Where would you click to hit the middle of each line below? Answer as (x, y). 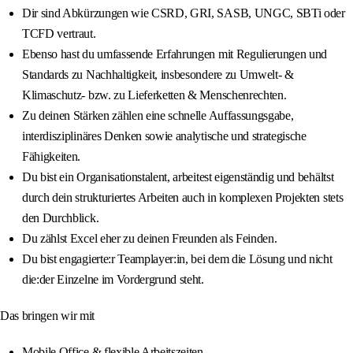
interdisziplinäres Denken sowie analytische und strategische (164, 136)
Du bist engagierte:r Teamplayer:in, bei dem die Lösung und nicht (177, 259)
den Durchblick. (61, 218)
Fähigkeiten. (52, 157)
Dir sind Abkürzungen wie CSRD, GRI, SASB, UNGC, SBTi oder (184, 13)
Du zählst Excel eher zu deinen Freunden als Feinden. (150, 239)
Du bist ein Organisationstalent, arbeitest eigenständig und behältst (178, 177)
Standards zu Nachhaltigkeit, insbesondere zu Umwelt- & (158, 75)
